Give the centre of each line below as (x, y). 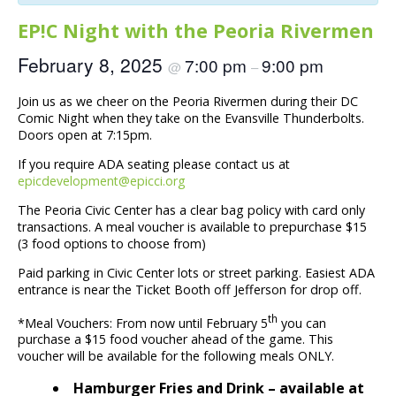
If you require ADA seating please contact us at (154, 164)
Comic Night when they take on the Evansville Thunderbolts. (191, 118)
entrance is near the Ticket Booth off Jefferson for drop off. (190, 290)
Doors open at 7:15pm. (85, 134)
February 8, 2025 (93, 64)
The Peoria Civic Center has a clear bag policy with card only (191, 210)
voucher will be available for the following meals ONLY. (176, 356)
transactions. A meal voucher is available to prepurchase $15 (192, 227)
